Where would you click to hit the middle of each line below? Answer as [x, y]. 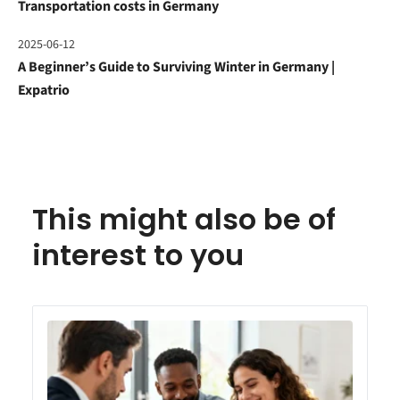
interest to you [138, 255]
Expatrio [44, 91]
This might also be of [184, 220]
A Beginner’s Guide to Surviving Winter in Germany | [176, 67]
